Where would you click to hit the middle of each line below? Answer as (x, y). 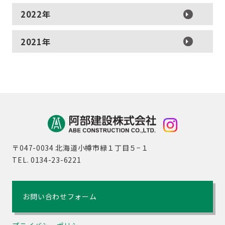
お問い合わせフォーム (60, 197)
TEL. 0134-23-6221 (47, 160)
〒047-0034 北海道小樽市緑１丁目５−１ (80, 148)
